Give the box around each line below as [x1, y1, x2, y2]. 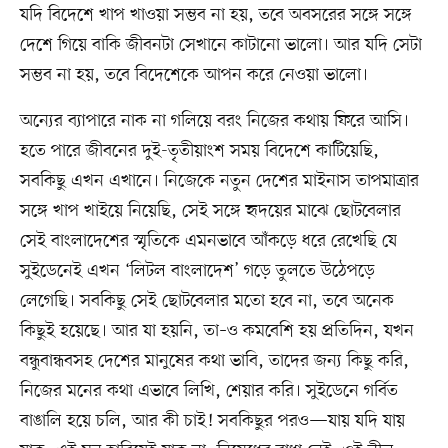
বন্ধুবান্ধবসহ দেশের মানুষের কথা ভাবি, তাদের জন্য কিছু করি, [19, 348, 409, 373]
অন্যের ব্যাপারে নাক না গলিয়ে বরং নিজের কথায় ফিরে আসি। [19, 108, 409, 133]
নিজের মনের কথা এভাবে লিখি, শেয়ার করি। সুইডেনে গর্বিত [19, 378, 398, 403]
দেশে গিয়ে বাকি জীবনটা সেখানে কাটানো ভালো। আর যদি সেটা [19, 32, 422, 57]
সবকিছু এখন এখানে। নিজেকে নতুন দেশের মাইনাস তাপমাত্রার [19, 168, 419, 193]
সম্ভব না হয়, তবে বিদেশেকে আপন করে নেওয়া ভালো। [19, 62, 368, 87]
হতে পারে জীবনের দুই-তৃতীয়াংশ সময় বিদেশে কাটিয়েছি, [19, 138, 379, 163]
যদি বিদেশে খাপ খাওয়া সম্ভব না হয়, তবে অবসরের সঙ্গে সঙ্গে [19, 2, 412, 27]
